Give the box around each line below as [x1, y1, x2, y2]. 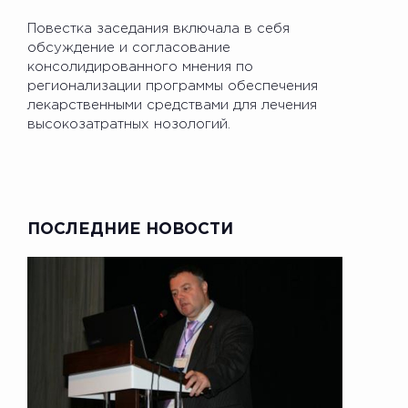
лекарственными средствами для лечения [27, 98, 317, 111]
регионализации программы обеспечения [27, 79, 318, 92]
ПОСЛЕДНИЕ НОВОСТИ [27, 221, 233, 237]
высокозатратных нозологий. [27, 117, 230, 130]
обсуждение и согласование [27, 41, 230, 54]
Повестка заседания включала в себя [27, 22, 290, 35]
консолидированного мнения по [27, 60, 253, 73]
